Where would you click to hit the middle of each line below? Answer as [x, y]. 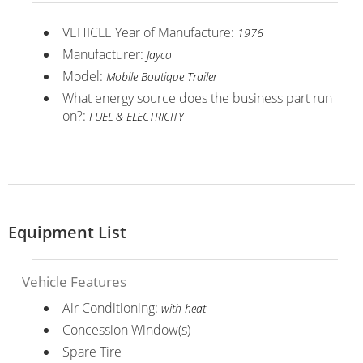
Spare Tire [92, 351]
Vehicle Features [74, 281]
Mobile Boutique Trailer [161, 76]
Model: [84, 76]
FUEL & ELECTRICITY [136, 116]
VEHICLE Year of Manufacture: [149, 32]
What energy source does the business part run [197, 98]
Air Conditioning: [111, 307]
